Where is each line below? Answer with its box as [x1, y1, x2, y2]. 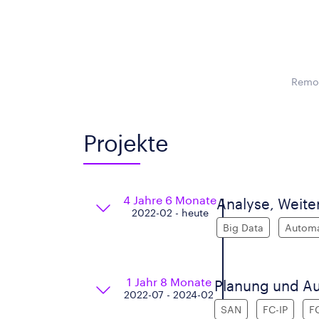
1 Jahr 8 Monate [126, 275, 211, 288]
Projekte [83, 130, 168, 156]
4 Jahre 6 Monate [123, 193, 216, 206]
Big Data [223, 221, 263, 234]
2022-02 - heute [131, 206, 209, 219]
